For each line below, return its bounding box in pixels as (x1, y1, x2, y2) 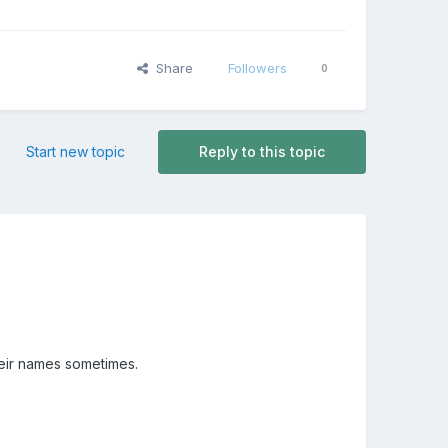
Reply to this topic (198, 143, 325, 161)
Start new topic (25, 143, 125, 161)
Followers (227, 60, 287, 77)
